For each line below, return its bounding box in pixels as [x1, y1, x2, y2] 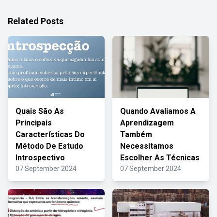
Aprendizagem [120, 118, 174, 127]
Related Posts [8, 16, 63, 26]
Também [120, 130, 152, 139]
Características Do [15, 130, 85, 139]
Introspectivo [15, 153, 65, 162]
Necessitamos [120, 141, 173, 151]
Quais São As [15, 107, 64, 116]
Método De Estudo [15, 141, 83, 151]
